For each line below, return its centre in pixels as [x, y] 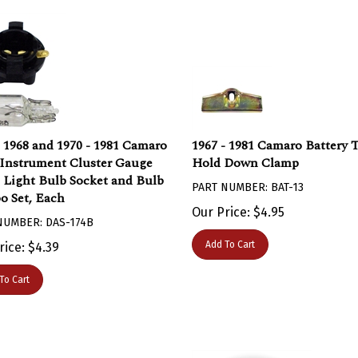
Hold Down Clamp [245, 155]
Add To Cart [230, 237]
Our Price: [221, 204]
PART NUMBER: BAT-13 [247, 179]
